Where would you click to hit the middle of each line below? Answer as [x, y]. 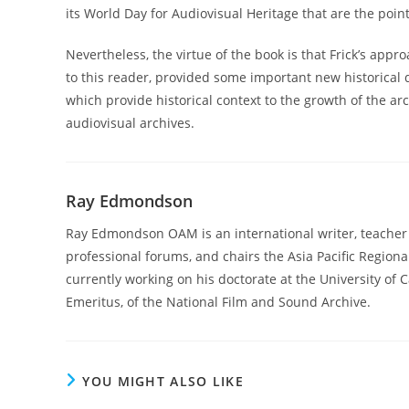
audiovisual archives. [130, 122]
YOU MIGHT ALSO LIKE [163, 381]
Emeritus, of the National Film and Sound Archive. [218, 301]
